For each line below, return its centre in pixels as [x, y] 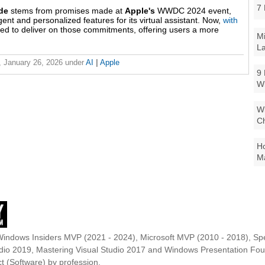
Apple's [140, 11]
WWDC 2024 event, [193, 11]
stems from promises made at [67, 11]
